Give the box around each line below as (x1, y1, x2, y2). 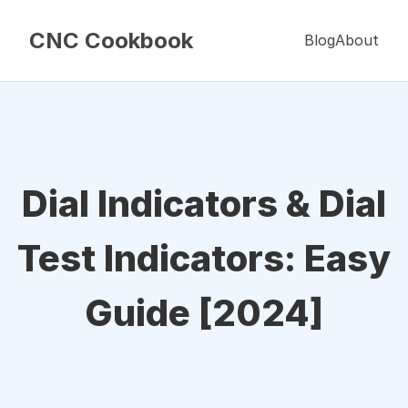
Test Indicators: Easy (17, 236, 391, 280)
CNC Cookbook (29, 27, 193, 54)
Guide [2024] (85, 291, 323, 335)
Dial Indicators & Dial (22, 181, 386, 226)
